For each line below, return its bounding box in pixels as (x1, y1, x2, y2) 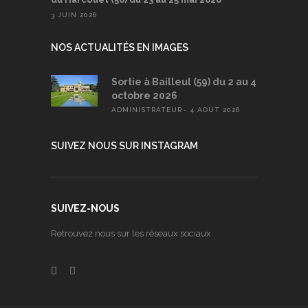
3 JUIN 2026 (51, 11, 97, 19)
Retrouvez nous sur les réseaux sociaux (51, 228, 211, 239)
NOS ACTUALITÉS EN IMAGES (51, 42, 188, 54)
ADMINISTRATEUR (111, 106, 182, 114)
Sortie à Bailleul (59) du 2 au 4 (111, 76, 256, 88)
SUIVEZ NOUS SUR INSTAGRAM (51, 140, 198, 152)
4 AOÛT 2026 (190, 106, 240, 114)
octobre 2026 (111, 90, 177, 102)
